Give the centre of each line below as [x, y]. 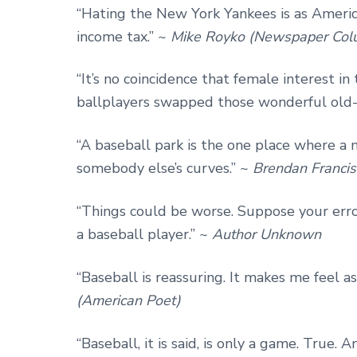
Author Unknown [267, 235]
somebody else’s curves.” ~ [165, 169]
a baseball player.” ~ [144, 235]
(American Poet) [129, 300]
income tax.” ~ [124, 36]
